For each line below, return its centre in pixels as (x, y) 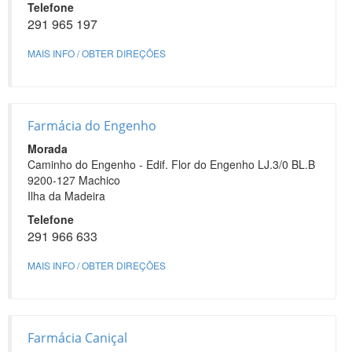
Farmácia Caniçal (77, 338)
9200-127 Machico (74, 180)
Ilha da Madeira (66, 196)
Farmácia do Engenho (92, 126)
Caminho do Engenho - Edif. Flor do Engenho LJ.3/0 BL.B (171, 164)
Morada (48, 148)
